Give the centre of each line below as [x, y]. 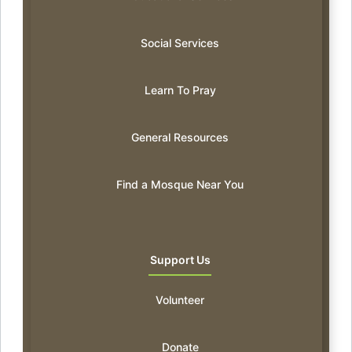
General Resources [180, 137]
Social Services [180, 42]
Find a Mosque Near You [180, 184]
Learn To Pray [180, 90]
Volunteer [180, 299]
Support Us [180, 259]
